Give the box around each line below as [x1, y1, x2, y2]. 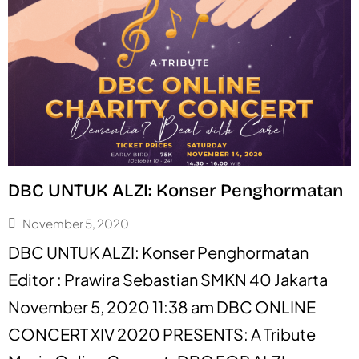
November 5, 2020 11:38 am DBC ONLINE [8, 296, 316, 317]
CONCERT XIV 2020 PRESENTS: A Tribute [8, 323, 316, 344]
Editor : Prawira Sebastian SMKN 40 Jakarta [8, 268, 328, 289]
